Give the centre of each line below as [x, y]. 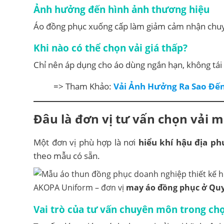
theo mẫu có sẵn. [67, 155]
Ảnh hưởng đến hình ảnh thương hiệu [121, 9]
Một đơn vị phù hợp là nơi [86, 142]
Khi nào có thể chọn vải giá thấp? [110, 48]
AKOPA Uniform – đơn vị [80, 187]
